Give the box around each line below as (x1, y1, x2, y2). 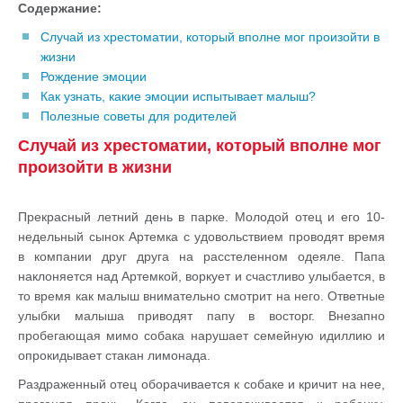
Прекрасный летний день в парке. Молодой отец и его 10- (18, 210, 385, 224)
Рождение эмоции (40, 69, 147, 84)
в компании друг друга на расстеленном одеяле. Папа (18, 249, 385, 264)
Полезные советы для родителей (40, 109, 237, 123)
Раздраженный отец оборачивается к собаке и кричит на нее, (18, 377, 385, 391)
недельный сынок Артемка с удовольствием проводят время (18, 229, 385, 244)
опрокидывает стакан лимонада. (18, 348, 210, 363)
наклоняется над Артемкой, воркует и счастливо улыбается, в (18, 269, 385, 283)
